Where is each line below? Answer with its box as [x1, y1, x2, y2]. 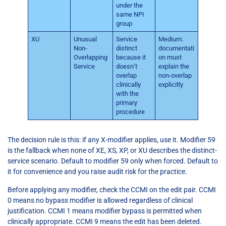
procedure [116, 108, 145, 116]
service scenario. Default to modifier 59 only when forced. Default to [8, 157, 218, 165]
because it [116, 53, 146, 62]
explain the [158, 63, 190, 71]
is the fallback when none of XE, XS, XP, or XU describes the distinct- [8, 146, 217, 155]
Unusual [74, 35, 97, 43]
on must [158, 53, 182, 62]
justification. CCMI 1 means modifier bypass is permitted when [8, 206, 202, 215]
